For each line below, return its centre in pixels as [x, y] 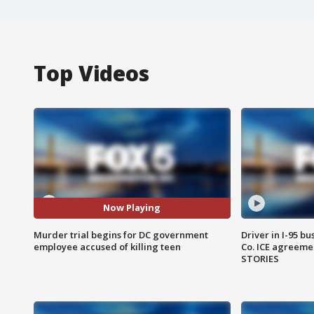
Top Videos [91, 73]
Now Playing [132, 208]
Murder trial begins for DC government [121, 234]
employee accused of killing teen [107, 246]
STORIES [260, 258]
